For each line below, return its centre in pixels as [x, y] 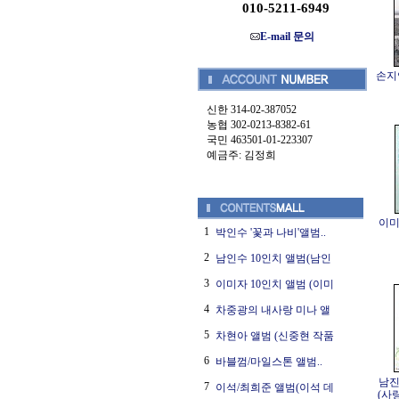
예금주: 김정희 [241, 155]
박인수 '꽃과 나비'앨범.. [271, 232]
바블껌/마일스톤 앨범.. [269, 362]
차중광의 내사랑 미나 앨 [273, 310]
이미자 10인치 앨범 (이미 [275, 284]
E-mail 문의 [287, 37]
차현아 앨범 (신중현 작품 [275, 336]
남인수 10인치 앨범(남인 [273, 258]
